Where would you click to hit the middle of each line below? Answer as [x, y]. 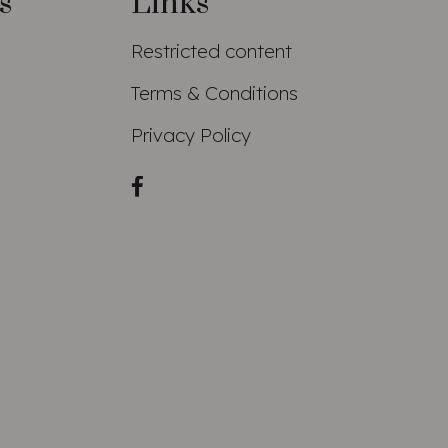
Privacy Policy [191, 135]
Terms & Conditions [214, 93]
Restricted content [211, 51]
